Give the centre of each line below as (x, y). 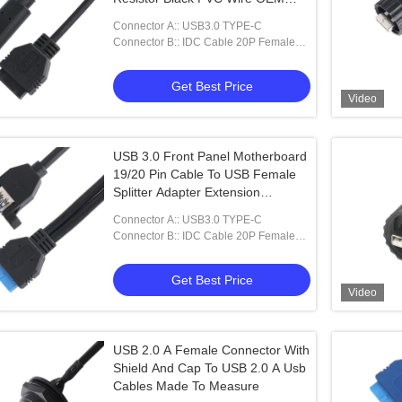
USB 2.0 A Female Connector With (211, 350)
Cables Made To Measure (186, 386)
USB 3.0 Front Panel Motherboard (210, 156)
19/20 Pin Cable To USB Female (205, 174)
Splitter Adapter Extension (187, 192)
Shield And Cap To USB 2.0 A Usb (210, 368)
